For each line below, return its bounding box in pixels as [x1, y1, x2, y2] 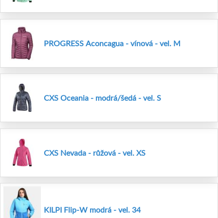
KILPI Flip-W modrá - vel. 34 [44, 205, 141, 215]
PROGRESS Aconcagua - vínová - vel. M [44, 38, 181, 48]
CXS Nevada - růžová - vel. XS [44, 147, 145, 157]
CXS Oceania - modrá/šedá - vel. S [44, 93, 161, 103]
